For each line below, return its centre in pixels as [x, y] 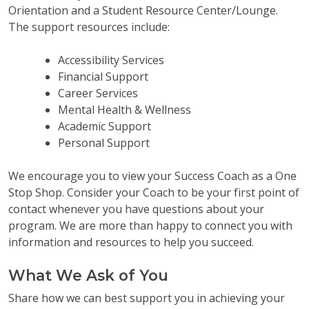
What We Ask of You [88, 275]
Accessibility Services [111, 60]
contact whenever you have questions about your [136, 209]
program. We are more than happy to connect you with [150, 225]
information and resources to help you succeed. [131, 242]
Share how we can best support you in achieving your [147, 298]
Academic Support [104, 126]
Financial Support [103, 76]
